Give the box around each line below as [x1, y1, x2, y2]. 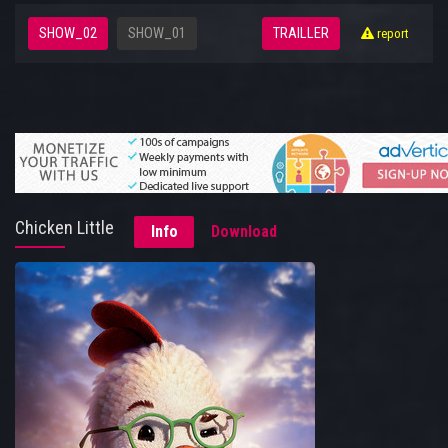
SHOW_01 [128, 25, 186, 43]
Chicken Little [15, 217, 114, 239]
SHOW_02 [39, 25, 97, 43]
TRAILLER [273, 25, 329, 43]
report [374, 25, 409, 41]
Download [211, 222, 277, 242]
